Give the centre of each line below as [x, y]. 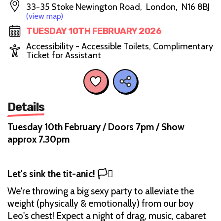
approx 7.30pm [38, 139]
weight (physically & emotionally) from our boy [101, 203]
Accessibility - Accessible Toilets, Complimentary [120, 46]
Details [26, 107]
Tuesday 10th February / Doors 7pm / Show [96, 127]
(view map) [45, 16]
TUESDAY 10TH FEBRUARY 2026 [94, 31]
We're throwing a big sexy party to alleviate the [101, 191]
